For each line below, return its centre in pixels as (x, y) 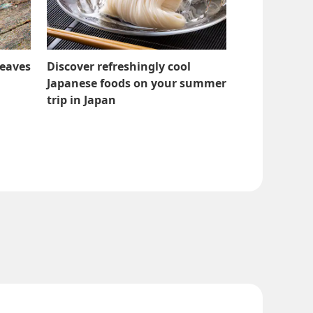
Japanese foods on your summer (136, 83)
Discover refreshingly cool (118, 66)
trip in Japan (81, 100)
